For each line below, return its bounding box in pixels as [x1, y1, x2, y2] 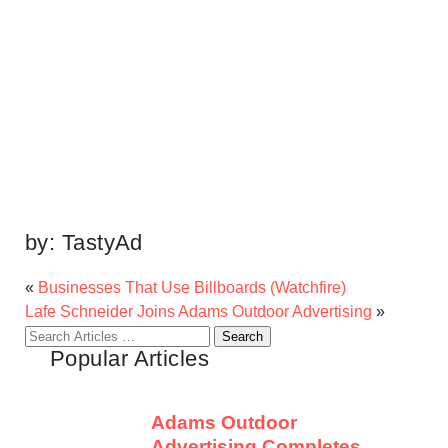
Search [24, 326, 75, 344]
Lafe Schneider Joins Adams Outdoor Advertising [25, 303, 372, 321]
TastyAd [61, 230, 143, 256]
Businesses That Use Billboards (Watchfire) [38, 279, 346, 297]
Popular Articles [50, 346, 210, 372]
